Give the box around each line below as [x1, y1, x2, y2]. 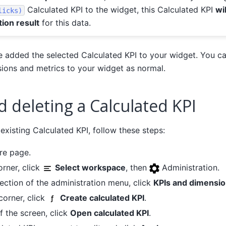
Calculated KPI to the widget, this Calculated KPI [24, 5, 215, 15]
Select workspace [54, 162, 126, 173]
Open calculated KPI [70, 208, 149, 218]
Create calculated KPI [60, 193, 144, 203]
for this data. [39, 18, 91, 28]
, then [125, 162, 149, 173]
